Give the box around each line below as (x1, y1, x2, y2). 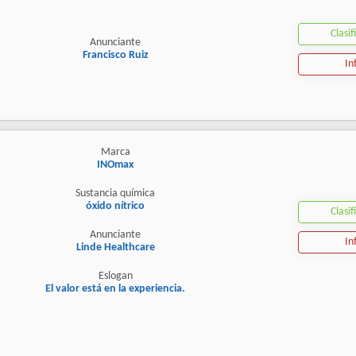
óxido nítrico (86, 200, 145, 213)
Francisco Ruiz (82, 49, 149, 62)
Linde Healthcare (75, 242, 155, 254)
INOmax (97, 159, 133, 172)
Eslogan (98, 270, 133, 283)
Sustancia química (75, 188, 155, 200)
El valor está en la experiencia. (45, 283, 185, 296)
